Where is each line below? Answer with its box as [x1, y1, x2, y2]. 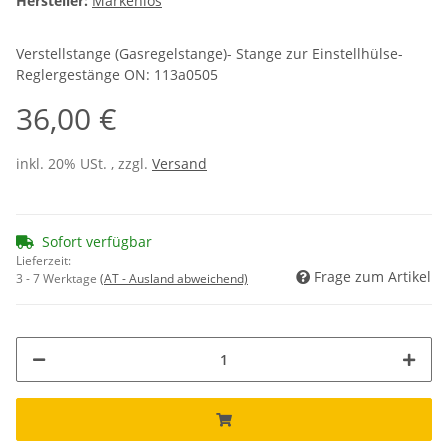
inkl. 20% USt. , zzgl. [16, 154, 152, 174]
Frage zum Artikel [314, 267, 431, 287]
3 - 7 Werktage [16, 270, 100, 288]
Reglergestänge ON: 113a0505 [16, 65, 218, 85]
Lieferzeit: [16, 252, 71, 270]
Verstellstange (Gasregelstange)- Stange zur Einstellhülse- [16, 44, 403, 64]
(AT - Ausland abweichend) [100, 270, 248, 288]
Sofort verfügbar [42, 232, 152, 252]
